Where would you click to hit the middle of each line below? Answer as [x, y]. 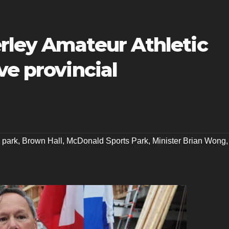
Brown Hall [42, 141]
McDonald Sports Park [107, 141]
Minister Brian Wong [189, 141]
